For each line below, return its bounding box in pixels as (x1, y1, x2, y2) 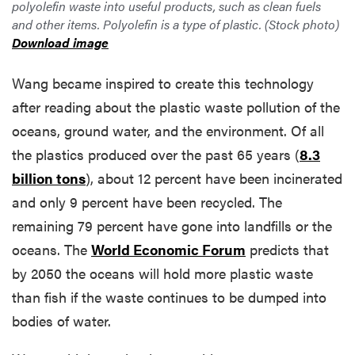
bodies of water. (12, 311, 111, 331)
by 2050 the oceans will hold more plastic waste (12, 263, 313, 284)
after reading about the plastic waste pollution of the (12, 97, 340, 117)
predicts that (246, 239, 329, 260)
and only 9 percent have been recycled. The (12, 192, 282, 212)
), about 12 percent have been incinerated (86, 168, 342, 189)
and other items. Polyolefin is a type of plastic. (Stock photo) (12, 15, 339, 34)
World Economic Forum (91, 239, 246, 260)
